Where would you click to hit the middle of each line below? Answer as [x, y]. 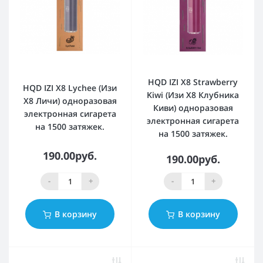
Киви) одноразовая [193, 107]
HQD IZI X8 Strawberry [193, 82]
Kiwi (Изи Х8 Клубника [193, 95]
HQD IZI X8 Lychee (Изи [70, 88]
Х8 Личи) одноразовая [70, 101]
